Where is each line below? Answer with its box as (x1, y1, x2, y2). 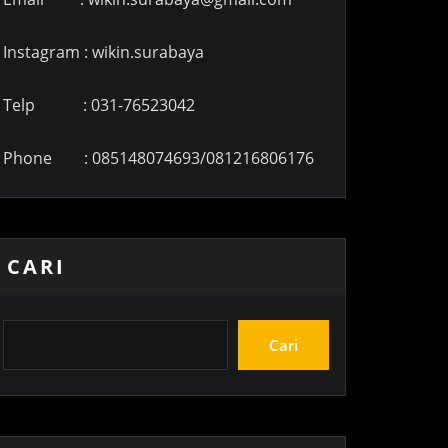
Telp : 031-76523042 (3, 94, 195, 116)
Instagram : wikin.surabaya (3, 41, 204, 63)
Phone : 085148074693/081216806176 (3, 147, 314, 169)
